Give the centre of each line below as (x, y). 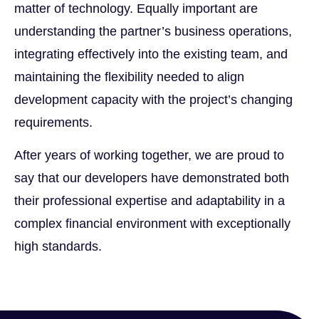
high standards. (58, 247)
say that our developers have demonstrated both (152, 178)
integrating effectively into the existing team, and (151, 54)
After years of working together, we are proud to (149, 156)
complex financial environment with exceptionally (152, 224)
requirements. (53, 122)
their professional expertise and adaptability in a (150, 201)
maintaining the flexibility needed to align (129, 77)
